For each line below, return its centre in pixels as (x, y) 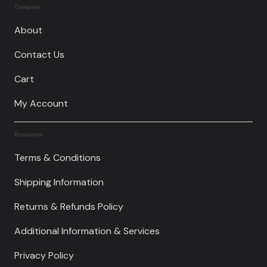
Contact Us (39, 55)
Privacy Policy (44, 256)
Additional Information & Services (87, 231)
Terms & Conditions (58, 158)
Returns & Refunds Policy (69, 207)
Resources (29, 135)
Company (27, 7)
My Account (41, 104)
